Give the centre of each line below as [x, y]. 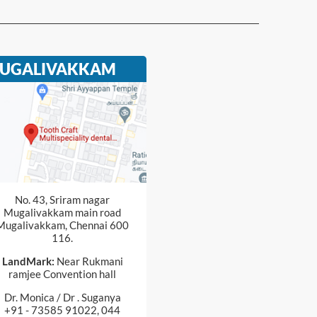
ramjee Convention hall [63, 273]
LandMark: [28, 261]
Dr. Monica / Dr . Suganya [62, 297]
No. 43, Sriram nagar [63, 199]
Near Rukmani [88, 261]
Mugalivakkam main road [63, 212]
